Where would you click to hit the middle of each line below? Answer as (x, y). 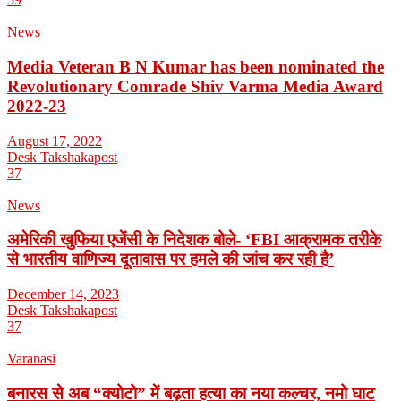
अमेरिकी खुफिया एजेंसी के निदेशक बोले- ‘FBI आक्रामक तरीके (194, 240)
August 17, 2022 (55, 141)
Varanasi (31, 359)
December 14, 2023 (63, 294)
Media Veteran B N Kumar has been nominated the (196, 66)
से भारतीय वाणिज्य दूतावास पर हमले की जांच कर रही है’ (171, 260)
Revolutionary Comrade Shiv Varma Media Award (195, 86)
